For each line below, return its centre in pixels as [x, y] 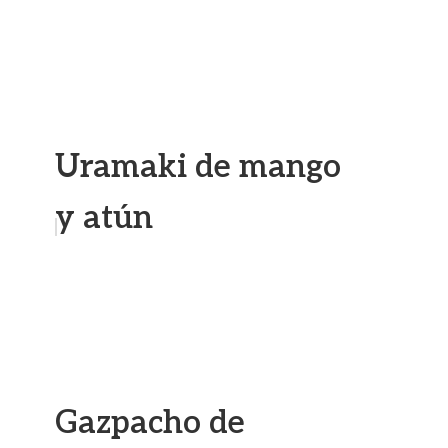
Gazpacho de [150, 423]
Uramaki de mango [198, 167]
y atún [104, 218]
